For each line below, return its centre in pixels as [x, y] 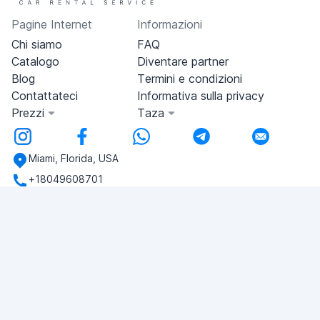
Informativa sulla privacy [200, 96]
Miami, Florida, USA [74, 158]
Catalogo [35, 61]
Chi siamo [37, 44]
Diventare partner [182, 61]
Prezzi [28, 113]
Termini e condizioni [189, 79]
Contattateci [45, 96]
